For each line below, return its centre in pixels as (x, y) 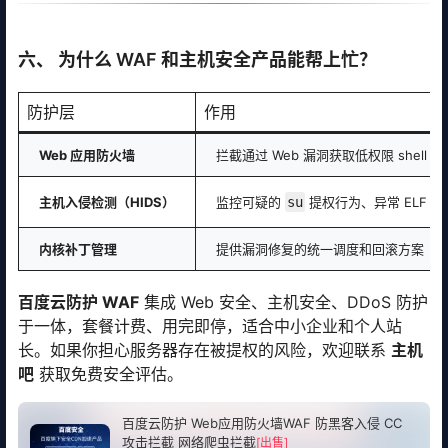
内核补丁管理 (78, 248)
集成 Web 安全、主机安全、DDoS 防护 (283, 301)
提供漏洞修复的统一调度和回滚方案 (320, 248)
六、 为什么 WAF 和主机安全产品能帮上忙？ (197, 59)
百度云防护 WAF (78, 301)
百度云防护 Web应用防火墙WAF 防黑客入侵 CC (262, 422)
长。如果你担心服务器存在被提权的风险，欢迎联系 (204, 349)
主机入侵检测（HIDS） (107, 201)
